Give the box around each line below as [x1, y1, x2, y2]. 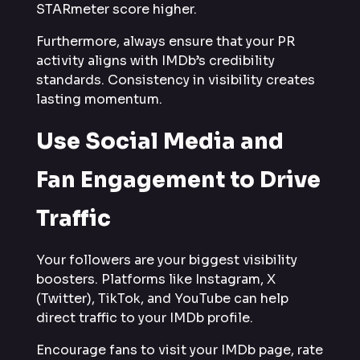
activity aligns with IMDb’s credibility [36, 52, 275, 70]
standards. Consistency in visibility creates [36, 72, 315, 89]
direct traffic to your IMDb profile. [36, 309, 253, 327]
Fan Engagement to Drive [36, 166, 321, 194]
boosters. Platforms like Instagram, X [36, 271, 276, 288]
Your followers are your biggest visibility [36, 252, 297, 269]
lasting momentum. [36, 91, 162, 108]
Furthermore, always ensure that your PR [36, 33, 295, 51]
